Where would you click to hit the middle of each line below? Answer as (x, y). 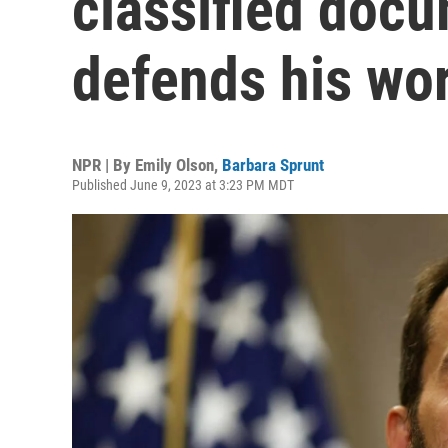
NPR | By (103, 165)
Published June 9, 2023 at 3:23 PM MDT (183, 185)
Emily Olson (174, 165)
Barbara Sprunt (273, 165)
